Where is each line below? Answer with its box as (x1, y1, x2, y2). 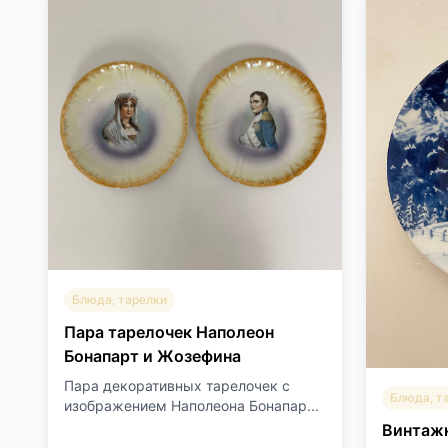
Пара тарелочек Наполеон (64, 322, 274, 342)
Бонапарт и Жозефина (64, 346, 241, 366)
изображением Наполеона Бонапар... (64, 397, 319, 414)
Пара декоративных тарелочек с (64, 377, 290, 394)
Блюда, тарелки (72, 292, 167, 307)
